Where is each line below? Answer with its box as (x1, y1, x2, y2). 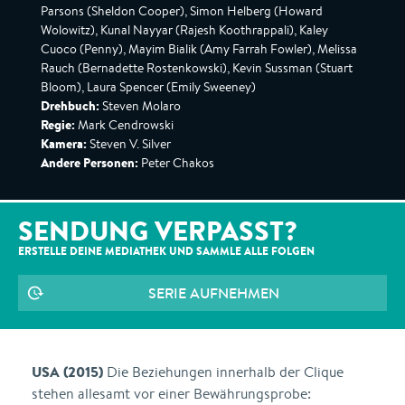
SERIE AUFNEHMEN (148, 283, 279, 303)
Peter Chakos (138, 155, 214, 171)
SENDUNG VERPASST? (18, 212, 297, 250)
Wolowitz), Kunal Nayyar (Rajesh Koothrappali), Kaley (41, 22, 328, 38)
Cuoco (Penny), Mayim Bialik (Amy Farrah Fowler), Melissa (41, 41, 357, 57)
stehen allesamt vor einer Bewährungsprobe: (32, 384, 311, 403)
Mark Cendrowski (75, 117, 174, 133)
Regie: (41, 116, 75, 134)
